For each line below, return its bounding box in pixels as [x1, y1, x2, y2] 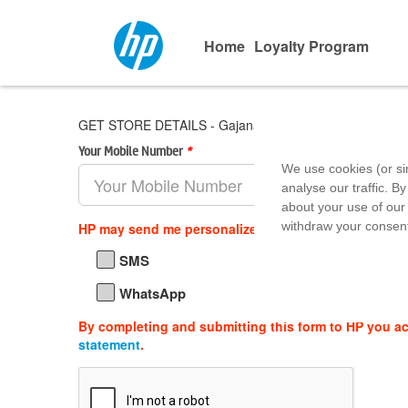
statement [77, 335, 140, 353]
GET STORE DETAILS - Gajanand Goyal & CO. [77, 116, 351, 134]
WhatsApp [118, 283, 186, 303]
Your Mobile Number [77, 141, 186, 159]
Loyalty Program [253, 36, 369, 56]
